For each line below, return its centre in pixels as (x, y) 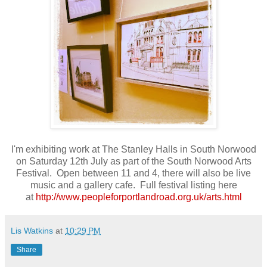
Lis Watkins (32, 231)
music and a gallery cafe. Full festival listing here (133, 185)
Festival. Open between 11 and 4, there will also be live (133, 173)
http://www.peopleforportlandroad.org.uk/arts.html (139, 197)
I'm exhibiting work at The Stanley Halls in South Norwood (133, 150)
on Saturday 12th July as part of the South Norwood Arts (133, 162)
